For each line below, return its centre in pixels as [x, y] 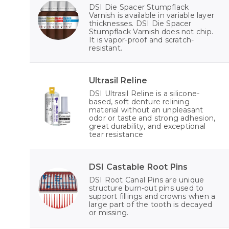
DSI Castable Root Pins [139, 167]
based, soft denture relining [139, 102]
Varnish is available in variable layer [152, 16]
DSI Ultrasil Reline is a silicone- [144, 94]
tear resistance [116, 135]
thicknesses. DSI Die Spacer [140, 24]
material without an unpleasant [146, 110]
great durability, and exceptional [147, 127]
